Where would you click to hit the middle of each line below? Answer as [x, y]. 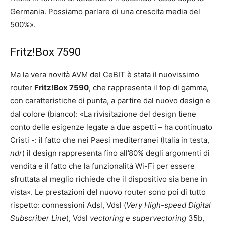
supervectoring [159, 218]
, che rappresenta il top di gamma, [149, 88]
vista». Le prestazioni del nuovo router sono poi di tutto [108, 192]
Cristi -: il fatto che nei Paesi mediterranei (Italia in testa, [110, 140]
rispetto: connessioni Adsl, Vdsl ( [68, 205]
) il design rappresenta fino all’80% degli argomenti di [116, 153]
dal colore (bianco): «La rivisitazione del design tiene [103, 114]
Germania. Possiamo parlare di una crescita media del [105, 11]
